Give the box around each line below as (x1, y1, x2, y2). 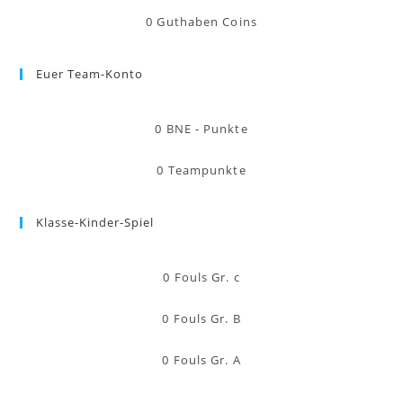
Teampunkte (167, 162, 246, 178)
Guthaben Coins (157, 13, 257, 30)
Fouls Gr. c (174, 269, 240, 285)
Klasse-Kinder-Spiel (36, 214, 155, 230)
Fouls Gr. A (173, 352, 241, 368)
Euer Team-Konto (36, 66, 144, 82)
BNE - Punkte (166, 121, 248, 137)
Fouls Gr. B (173, 310, 241, 327)
